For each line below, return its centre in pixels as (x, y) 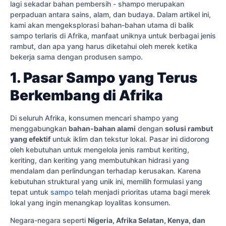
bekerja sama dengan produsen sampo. (76, 56)
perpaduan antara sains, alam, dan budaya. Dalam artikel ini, (110, 14)
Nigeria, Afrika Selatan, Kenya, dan (147, 220)
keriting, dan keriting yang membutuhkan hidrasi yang (100, 160)
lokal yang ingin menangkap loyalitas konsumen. (90, 203)
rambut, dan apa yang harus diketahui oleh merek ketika (104, 46)
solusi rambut (189, 129)
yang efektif (30, 139)
